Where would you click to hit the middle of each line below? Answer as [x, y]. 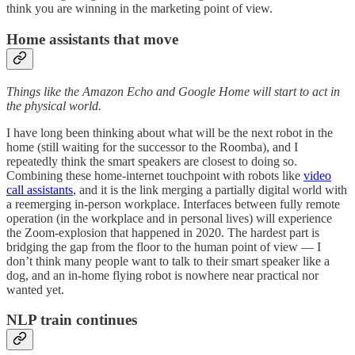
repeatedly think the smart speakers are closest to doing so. [152, 161]
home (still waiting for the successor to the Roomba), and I [152, 147]
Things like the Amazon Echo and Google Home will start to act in [173, 91]
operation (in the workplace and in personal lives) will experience [169, 218]
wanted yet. [35, 289]
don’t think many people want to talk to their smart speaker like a [168, 261]
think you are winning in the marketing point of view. [139, 9]
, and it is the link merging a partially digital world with [210, 189]
